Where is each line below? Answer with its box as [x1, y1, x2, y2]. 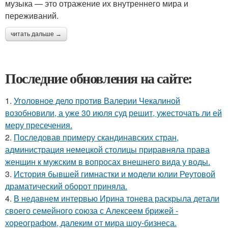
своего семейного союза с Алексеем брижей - [5, 205, 178, 216]
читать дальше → [11, 31, 62, 38]
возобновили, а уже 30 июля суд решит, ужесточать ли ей [5, 107, 222, 119]
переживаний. [5, 10, 59, 21]
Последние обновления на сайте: [5, 68, 192, 89]
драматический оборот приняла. [5, 180, 127, 192]
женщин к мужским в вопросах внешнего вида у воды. [5, 156, 210, 167]
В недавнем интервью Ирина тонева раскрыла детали [14, 192, 219, 204]
